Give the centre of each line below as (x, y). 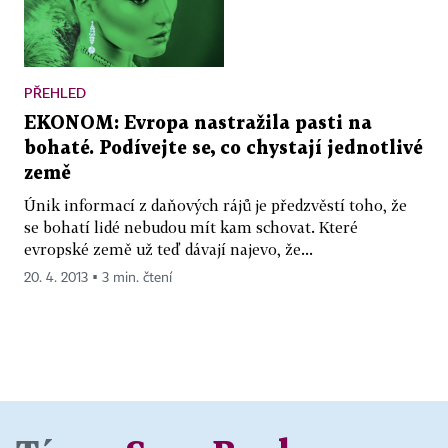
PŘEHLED (55, 92)
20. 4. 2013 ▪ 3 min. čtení (98, 277)
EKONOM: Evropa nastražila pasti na (198, 123)
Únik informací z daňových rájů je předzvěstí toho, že (215, 204)
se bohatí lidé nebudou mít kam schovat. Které (191, 226)
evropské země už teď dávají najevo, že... (168, 248)
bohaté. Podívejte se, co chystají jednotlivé (223, 148)
